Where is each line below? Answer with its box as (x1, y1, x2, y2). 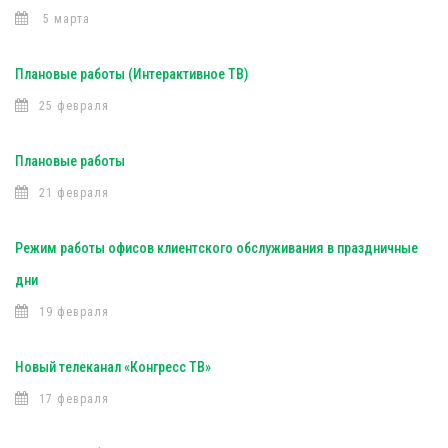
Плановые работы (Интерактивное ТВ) (15, 66, 248, 82)
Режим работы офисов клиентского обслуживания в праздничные (15, 240, 418, 256)
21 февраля (39, 186, 109, 200)
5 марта (39, 12, 90, 26)
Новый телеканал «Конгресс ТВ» (15, 359, 211, 375)
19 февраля (39, 305, 109, 319)
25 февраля (39, 99, 109, 113)
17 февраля (39, 392, 109, 406)
